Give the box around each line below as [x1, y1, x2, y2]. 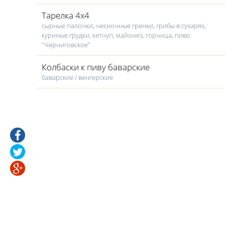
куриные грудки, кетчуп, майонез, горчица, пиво [42, 31, 190, 40]
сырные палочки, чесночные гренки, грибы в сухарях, [42, 21, 206, 30]
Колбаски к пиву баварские [42, 61, 150, 73]
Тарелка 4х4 [42, 10, 89, 21]
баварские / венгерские [42, 73, 113, 82]
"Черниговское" [42, 40, 90, 49]
